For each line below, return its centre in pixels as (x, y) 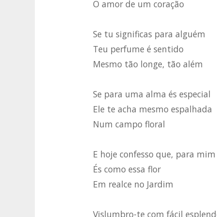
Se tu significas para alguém (149, 34)
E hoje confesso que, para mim (154, 154)
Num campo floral (129, 124)
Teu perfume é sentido (138, 49)
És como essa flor (127, 169)
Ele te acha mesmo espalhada (153, 109)
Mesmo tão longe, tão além (148, 64)
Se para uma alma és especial (152, 94)
